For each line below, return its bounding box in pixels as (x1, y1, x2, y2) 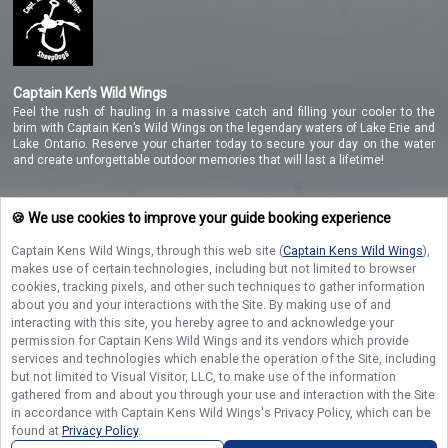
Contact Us (13, 307, 83, 323)
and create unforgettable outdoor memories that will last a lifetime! (13, 153, 385, 167)
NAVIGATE (13, 220, 96, 241)
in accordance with (11, 405, 121, 420)
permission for (11, 333, 98, 348)
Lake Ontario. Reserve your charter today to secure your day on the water (13, 137, 435, 151)
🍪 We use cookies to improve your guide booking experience (11, 210, 391, 227)
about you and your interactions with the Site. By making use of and (11, 297, 391, 312)
